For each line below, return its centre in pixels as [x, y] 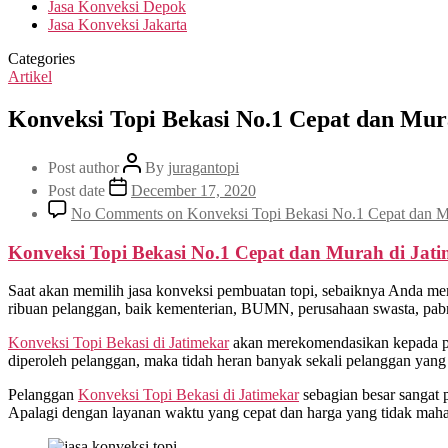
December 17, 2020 [193, 190]
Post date [78, 190]
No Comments [117, 213]
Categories [41, 58]
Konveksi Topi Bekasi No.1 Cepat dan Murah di [206, 252]
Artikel [30, 76]
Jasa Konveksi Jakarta [117, 24]
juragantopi [203, 167]
